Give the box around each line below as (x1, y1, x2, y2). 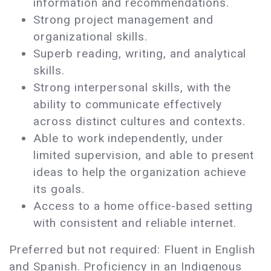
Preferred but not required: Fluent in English (9, 243, 256, 257)
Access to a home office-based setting (33, 199, 253, 214)
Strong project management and (33, 13, 214, 27)
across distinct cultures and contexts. (33, 114, 246, 129)
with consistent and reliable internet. (33, 216, 237, 230)
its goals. (33, 182, 85, 197)
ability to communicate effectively (33, 97, 222, 112)
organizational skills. (33, 30, 152, 44)
